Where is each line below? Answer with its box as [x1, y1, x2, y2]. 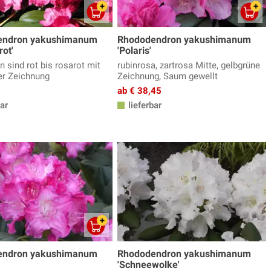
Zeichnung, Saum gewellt [117, 71, 218, 82]
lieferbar [126, 100, 162, 111]
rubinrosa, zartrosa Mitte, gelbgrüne [117, 60, 260, 71]
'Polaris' [117, 45, 151, 57]
